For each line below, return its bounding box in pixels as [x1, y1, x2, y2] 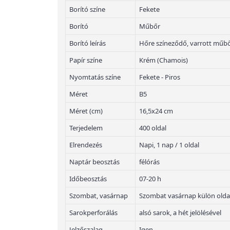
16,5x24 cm [139, 106, 173, 116]
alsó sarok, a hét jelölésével [139, 207, 221, 217]
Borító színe [69, 4, 105, 14]
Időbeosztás [69, 174, 107, 183]
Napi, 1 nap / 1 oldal [139, 140, 199, 149]
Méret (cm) [69, 106, 103, 116]
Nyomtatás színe [69, 72, 121, 82]
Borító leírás [69, 38, 106, 48]
